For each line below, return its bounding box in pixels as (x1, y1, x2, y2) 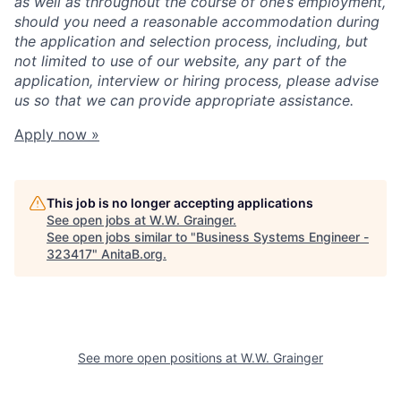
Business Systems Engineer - (196, 229, 369, 245)
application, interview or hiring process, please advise (14, 72, 379, 90)
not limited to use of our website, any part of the (14, 52, 346, 71)
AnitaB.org (101, 246, 163, 262)
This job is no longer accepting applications (47, 195, 313, 211)
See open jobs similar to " (47, 229, 196, 245)
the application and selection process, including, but (14, 32, 368, 51)
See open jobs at (47, 212, 149, 228)
